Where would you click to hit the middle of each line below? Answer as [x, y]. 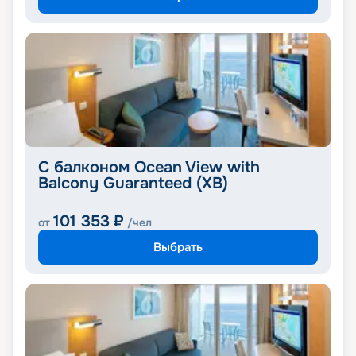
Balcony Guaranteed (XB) [133, 184]
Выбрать [178, 247]
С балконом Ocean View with [149, 168]
